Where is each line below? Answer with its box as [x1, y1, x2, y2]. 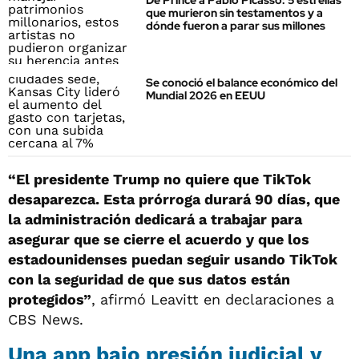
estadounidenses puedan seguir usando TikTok [8, 250, 337, 268]
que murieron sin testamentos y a [146, 6, 323, 20]
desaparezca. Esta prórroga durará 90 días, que [8, 190, 340, 208]
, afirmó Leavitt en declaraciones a [91, 290, 334, 308]
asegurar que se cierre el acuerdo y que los [8, 230, 309, 248]
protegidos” [8, 290, 91, 308]
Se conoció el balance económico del [146, 75, 337, 91]
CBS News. [8, 310, 83, 328]
